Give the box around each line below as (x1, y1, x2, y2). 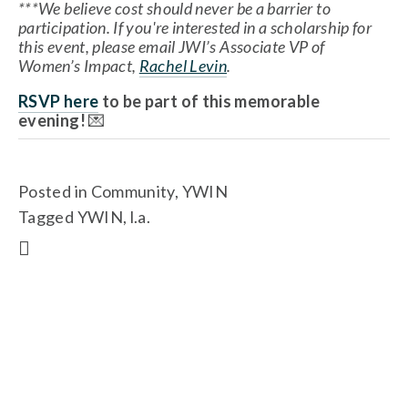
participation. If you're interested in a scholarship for (18, 17, 372, 37)
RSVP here (18, 91, 99, 111)
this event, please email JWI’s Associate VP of (18, 36, 325, 56)
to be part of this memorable (98, 91, 321, 111)
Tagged (18, 207, 77, 227)
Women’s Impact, (18, 56, 139, 76)
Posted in (18, 181, 91, 201)
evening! (18, 110, 86, 130)
